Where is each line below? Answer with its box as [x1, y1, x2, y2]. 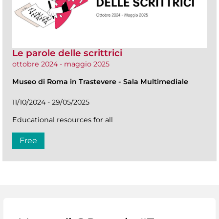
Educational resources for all [12, 115, 113, 125]
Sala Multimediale [123, 77, 188, 87]
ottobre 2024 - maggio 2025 [12, 59, 109, 68]
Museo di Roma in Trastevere [12, 77, 118, 87]
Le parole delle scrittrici [12, 47, 122, 59]
